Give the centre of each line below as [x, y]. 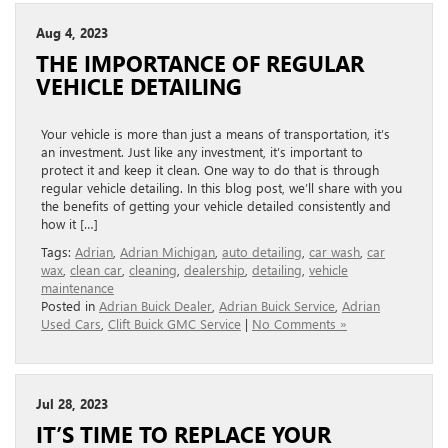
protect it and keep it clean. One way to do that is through [210, 170]
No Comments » [299, 324]
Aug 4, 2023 [72, 33]
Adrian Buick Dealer [155, 306]
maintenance [77, 288]
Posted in [70, 306]
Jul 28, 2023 [72, 404]
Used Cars [71, 324]
